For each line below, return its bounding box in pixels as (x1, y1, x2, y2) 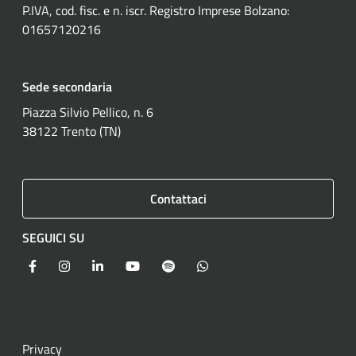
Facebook (36, 255, 85, 275)
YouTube (139, 255, 184, 275)
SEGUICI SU (22, 227, 84, 247)
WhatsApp (207, 255, 263, 275)
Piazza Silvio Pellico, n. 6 (22, 102, 153, 122)
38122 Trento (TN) (22, 121, 121, 141)
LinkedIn (103, 255, 149, 275)
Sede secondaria (22, 76, 112, 96)
